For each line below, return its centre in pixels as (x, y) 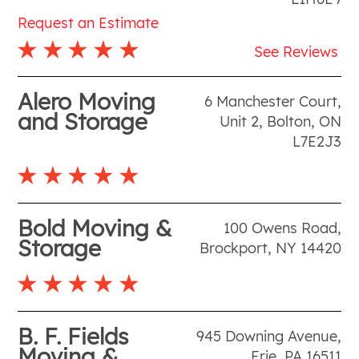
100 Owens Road (280, 228)
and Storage (83, 121)
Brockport (233, 248)
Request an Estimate (89, 22)
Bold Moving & (95, 228)
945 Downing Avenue (266, 336)
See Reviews (296, 51)
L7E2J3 (317, 141)
